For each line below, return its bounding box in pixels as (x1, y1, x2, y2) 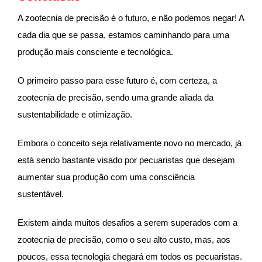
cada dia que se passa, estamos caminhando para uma (18, 30, 229, 40)
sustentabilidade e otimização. (18, 110, 135, 120)
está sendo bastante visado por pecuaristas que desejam (18, 156, 235, 166)
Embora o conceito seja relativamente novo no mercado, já (18, 139, 242, 149)
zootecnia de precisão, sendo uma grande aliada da (18, 93, 213, 103)
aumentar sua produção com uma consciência (18, 173, 195, 182)
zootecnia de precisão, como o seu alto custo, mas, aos (18, 235, 230, 245)
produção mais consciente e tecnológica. (18, 47, 175, 57)
